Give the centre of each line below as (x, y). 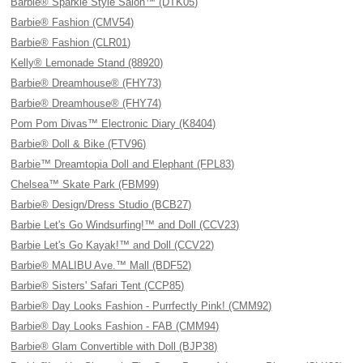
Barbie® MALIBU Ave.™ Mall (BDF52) (101, 265)
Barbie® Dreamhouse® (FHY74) (86, 103)
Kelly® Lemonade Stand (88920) (87, 63)
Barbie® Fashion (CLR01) (71, 43)
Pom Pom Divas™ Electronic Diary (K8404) (113, 124)
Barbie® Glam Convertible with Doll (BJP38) (114, 346)
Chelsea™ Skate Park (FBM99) (85, 184)
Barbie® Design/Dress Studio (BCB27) (101, 205)
